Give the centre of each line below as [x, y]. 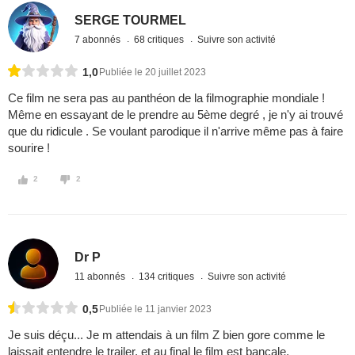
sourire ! [29, 148]
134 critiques [168, 276]
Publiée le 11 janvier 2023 [155, 309]
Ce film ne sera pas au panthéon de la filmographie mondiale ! [166, 98]
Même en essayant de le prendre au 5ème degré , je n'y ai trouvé [176, 115]
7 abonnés [99, 39]
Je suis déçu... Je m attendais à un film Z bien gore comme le [166, 335]
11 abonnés [101, 276]
